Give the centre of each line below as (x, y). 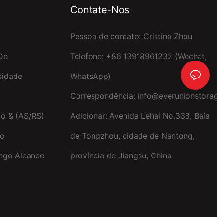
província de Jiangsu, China (121, 155)
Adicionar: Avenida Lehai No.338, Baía (140, 116)
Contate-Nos (100, 9)
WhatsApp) (90, 76)
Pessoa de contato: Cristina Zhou (131, 36)
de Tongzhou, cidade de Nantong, (132, 135)
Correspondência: (104, 96)
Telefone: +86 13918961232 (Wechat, (138, 56)
